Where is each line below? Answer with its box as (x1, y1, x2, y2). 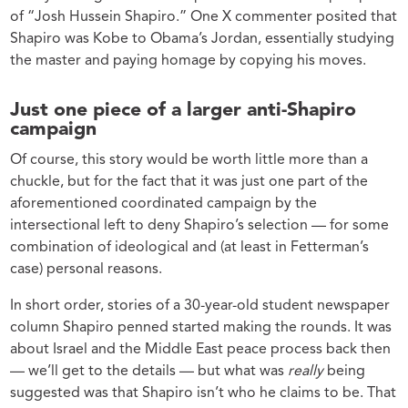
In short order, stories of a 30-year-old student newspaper (10, 298, 391, 313)
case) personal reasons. (10, 261, 163, 277)
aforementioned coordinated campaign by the (10, 196, 318, 211)
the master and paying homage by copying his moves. (10, 54, 367, 69)
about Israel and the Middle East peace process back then (10, 342, 392, 357)
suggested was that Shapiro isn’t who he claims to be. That (10, 385, 397, 401)
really (288, 363, 324, 379)
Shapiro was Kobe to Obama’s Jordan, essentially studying (10, 32, 395, 47)
